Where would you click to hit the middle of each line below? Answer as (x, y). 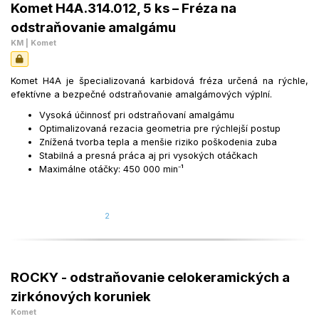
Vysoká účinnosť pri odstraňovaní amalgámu (137, 115)
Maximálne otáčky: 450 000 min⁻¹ (111, 169)
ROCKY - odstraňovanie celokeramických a (150, 277)
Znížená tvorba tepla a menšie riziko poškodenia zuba (158, 142)
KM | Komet (33, 43)
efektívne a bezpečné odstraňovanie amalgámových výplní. (141, 95)
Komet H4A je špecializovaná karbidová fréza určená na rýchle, (159, 81)
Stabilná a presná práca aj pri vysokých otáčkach (148, 156)
